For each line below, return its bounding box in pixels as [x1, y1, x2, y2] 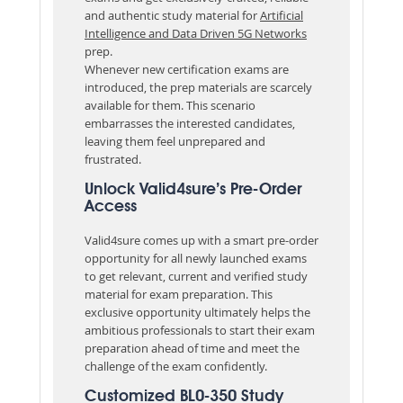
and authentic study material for [85, 6, 260, 23]
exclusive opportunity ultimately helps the [85, 303, 310, 320]
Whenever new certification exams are [85, 60, 289, 77]
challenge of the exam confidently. [85, 357, 270, 374]
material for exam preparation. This [85, 285, 273, 302]
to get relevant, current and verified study [85, 267, 308, 284]
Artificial [260, 6, 303, 23]
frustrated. [85, 150, 144, 167]
